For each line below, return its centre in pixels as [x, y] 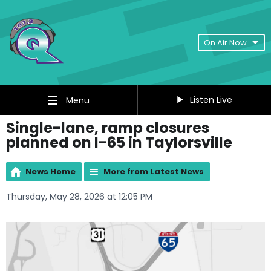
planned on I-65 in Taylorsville [119, 142]
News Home [51, 171]
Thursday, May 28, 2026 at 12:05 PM [79, 197]
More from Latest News [154, 171]
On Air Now [225, 42]
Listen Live [211, 100]
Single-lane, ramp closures [108, 128]
